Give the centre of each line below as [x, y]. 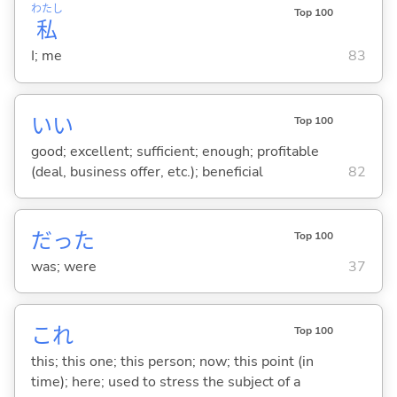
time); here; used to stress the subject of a [165, 381]
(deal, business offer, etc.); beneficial [147, 171]
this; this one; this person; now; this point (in [172, 361]
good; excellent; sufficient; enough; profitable [175, 151]
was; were [63, 266]
